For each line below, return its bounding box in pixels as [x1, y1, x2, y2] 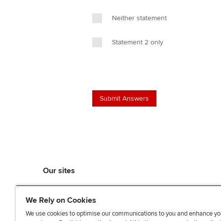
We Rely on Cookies [26, 195, 96, 205]
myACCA [43, 184, 74, 193]
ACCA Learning [43, 195, 95, 205]
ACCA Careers [43, 207, 92, 217]
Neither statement [112, 14, 167, 22]
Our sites [43, 166, 75, 176]
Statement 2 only [112, 38, 163, 46]
